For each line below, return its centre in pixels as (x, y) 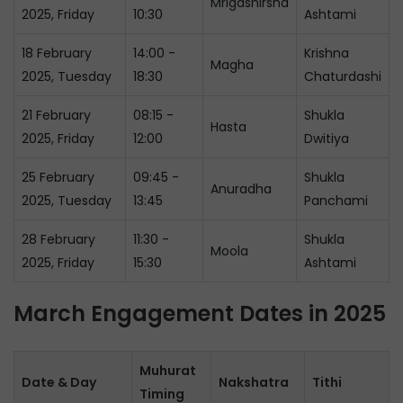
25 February (58, 177)
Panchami (336, 201)
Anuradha (241, 189)
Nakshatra (254, 382)
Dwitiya (327, 139)
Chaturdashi (343, 76)
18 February (57, 53)
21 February (56, 115)
